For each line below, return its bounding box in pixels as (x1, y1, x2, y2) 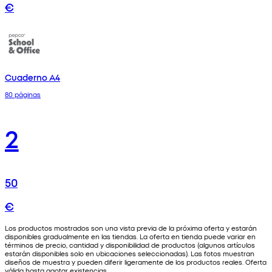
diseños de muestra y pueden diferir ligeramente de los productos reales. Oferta (5, 256, 267, 267)
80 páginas (5, 89, 41, 99)
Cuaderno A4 (5, 71, 60, 84)
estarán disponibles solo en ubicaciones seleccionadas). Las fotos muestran (5, 248, 254, 258)
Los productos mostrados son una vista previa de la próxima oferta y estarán (5, 222, 257, 233)
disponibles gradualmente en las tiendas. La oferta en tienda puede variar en (5, 231, 256, 241)
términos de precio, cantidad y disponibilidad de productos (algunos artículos (5, 239, 255, 250)
